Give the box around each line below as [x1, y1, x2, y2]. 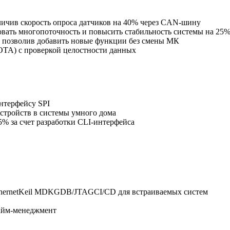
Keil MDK [18, 187, 54, 197]
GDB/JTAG [54, 187, 94, 197]
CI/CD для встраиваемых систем [94, 187, 208, 197]
